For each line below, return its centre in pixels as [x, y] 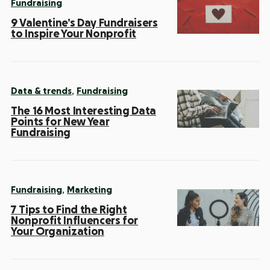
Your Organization [58, 231]
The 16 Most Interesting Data [83, 111]
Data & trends [41, 91]
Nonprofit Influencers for [74, 220]
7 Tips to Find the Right [69, 209]
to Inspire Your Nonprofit [74, 33]
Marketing [89, 190]
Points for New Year [60, 121]
